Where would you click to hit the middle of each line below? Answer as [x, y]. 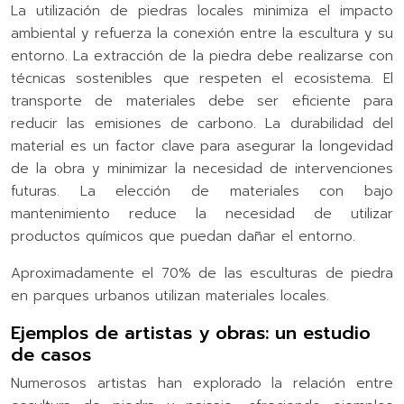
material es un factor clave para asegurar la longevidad [202, 146]
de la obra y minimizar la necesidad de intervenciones [202, 168]
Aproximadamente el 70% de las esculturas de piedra [202, 273]
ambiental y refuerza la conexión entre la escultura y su [202, 33]
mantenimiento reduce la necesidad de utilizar [202, 213]
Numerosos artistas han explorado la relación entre [202, 383]
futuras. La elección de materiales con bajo [202, 191]
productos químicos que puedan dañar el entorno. [183, 236]
